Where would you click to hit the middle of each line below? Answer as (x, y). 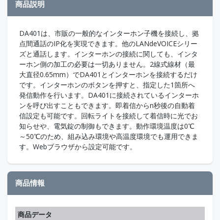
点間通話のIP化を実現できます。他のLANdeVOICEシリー (108, 43)
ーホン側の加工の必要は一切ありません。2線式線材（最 (107, 64)
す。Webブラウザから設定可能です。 (78, 146)
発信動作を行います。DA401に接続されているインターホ (109, 95)
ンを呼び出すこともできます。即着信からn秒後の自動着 (107, 105)
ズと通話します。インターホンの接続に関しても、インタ (109, 54)
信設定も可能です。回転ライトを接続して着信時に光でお (109, 115)
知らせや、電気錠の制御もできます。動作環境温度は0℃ (107, 126)
